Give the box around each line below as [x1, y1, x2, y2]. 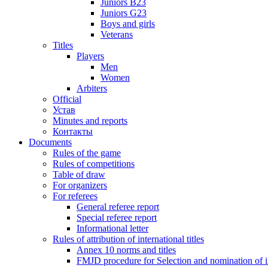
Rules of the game [53, 148, 121, 159]
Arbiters [77, 83, 107, 94]
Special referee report [77, 212, 157, 223]
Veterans [100, 29, 133, 40]
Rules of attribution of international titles [53, 234, 204, 245]
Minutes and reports [53, 115, 127, 126]
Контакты [53, 126, 93, 137]
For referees [53, 191, 98, 202]
